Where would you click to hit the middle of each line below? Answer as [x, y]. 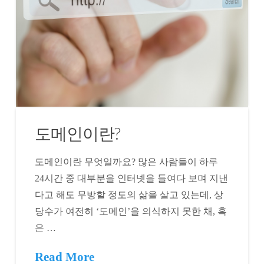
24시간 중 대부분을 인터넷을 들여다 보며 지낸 [132, 179]
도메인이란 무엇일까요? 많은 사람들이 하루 [127, 162]
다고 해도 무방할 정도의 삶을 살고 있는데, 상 [129, 195]
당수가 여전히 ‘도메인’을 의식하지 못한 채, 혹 [131, 212]
